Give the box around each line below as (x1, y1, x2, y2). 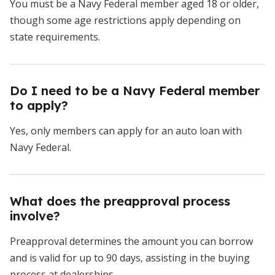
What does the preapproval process (10, 193, 230, 209)
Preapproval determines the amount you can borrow (10, 234, 253, 249)
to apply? (10, 98, 68, 114)
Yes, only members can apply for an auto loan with (10, 124, 242, 138)
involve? (10, 208, 60, 224)
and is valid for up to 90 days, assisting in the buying (10, 251, 250, 265)
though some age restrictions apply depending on (10, 14, 241, 28)
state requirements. (10, 30, 100, 44)
